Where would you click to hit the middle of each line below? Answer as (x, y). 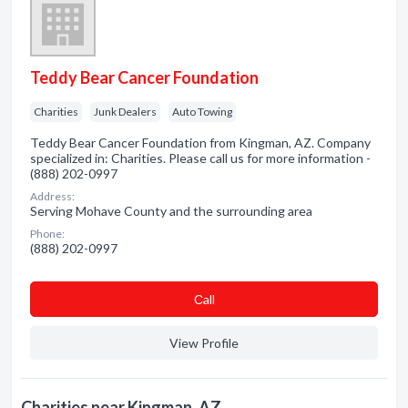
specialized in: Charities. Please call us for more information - (200, 158)
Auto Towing (202, 112)
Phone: (47, 234)
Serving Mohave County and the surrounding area (171, 211)
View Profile (204, 343)
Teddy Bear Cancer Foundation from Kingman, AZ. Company (200, 143)
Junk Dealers (125, 112)
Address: (52, 196)
